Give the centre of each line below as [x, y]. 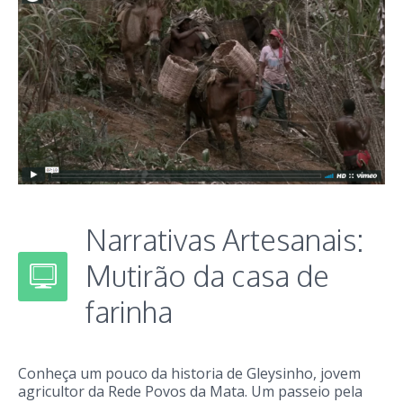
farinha [129, 311]
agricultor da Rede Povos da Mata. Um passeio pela [190, 391]
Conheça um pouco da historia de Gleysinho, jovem [189, 373]
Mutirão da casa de [207, 275]
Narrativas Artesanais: [224, 239]
